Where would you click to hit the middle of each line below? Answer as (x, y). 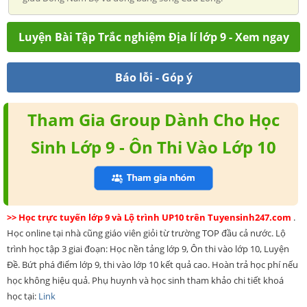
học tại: (23, 296)
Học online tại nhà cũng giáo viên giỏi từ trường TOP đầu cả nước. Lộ (146, 233)
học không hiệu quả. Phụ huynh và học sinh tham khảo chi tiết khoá (145, 280)
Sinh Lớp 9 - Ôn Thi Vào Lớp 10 (153, 147)
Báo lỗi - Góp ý (153, 77)
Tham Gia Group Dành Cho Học (153, 119)
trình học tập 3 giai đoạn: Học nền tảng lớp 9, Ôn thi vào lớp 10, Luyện (148, 248)
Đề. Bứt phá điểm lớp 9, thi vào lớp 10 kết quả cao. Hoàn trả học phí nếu (152, 264)
